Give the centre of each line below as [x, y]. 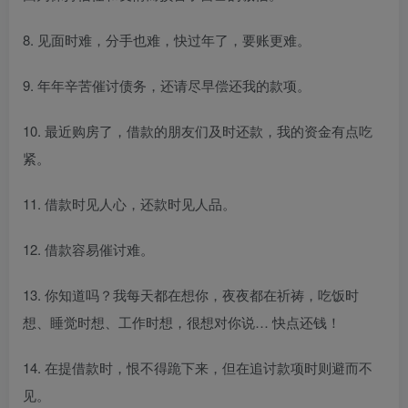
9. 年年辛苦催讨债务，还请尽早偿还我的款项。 [167, 85]
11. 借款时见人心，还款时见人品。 [129, 203]
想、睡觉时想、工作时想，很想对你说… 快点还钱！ [182, 321]
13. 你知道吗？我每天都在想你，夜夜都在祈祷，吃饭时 [191, 294]
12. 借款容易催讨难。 [88, 249]
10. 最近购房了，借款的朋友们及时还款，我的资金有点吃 [198, 130]
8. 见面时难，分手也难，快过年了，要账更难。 [167, 39]
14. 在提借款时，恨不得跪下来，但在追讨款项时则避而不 [198, 367]
